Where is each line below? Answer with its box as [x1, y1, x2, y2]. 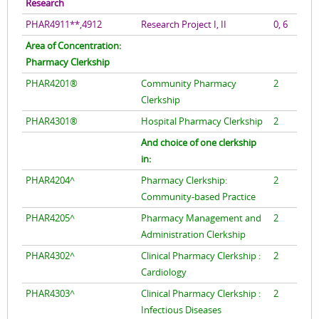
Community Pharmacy [141, 78, 236, 90]
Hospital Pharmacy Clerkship [141, 115, 263, 127]
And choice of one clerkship [141, 137, 256, 149]
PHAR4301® [26, 115, 78, 127]
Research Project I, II [141, 19, 226, 31]
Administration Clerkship [141, 229, 246, 241]
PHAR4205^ [26, 212, 75, 224]
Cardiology [141, 266, 187, 278]
